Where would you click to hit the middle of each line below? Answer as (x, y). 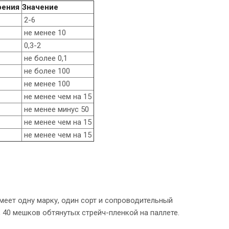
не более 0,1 (45, 58)
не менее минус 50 (55, 109)
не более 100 (46, 71)
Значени (38, 7)
